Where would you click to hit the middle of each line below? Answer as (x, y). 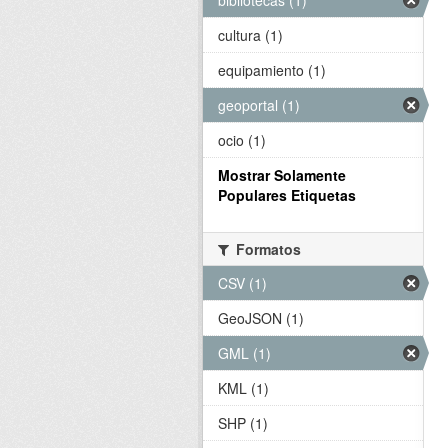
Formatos (266, 249)
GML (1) (244, 353)
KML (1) (243, 388)
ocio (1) (242, 140)
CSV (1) (242, 283)
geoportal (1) (259, 105)
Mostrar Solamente (282, 175)
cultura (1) (250, 35)
